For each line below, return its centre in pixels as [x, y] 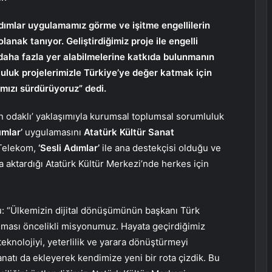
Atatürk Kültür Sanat [129, 132]
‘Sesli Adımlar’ [69, 148]
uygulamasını [53, 132]
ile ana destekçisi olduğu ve [160, 148]
